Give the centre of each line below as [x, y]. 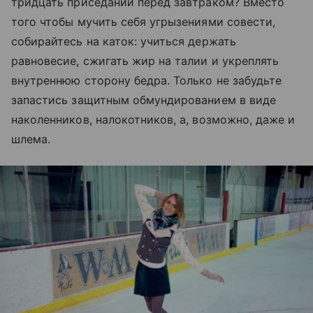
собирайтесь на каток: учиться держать [124, 41]
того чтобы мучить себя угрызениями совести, [144, 22]
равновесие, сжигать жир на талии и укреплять [145, 61]
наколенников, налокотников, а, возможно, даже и [153, 119]
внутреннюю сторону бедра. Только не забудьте [147, 80]
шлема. [31, 139]
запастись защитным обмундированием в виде [144, 100]
